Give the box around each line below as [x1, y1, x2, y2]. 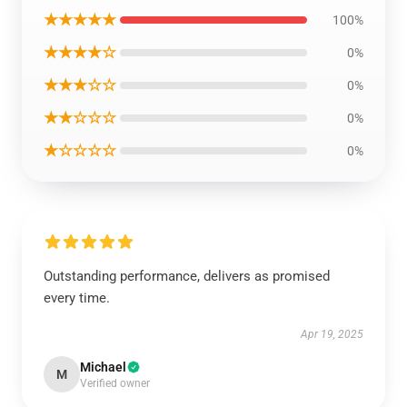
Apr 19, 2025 [301, 328, 363, 341]
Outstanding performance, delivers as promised [44, 268, 330, 284]
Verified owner [80, 377, 150, 390]
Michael [80, 360, 126, 374]
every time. [44, 290, 110, 306]
